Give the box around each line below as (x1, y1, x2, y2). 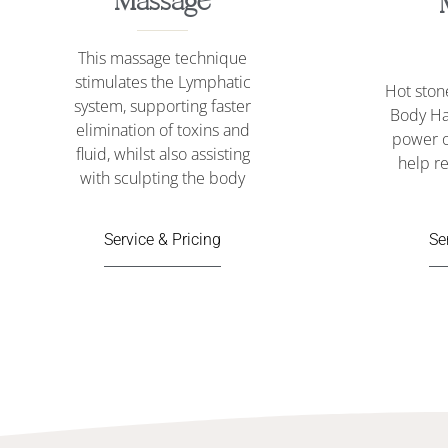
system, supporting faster (74, 94, 251, 117)
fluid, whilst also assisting (75, 142, 250, 165)
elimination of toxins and (75, 118, 250, 141)
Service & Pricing (104, 229, 221, 249)
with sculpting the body (80, 166, 245, 189)
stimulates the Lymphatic (74, 70, 251, 93)
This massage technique (78, 46, 247, 69)
